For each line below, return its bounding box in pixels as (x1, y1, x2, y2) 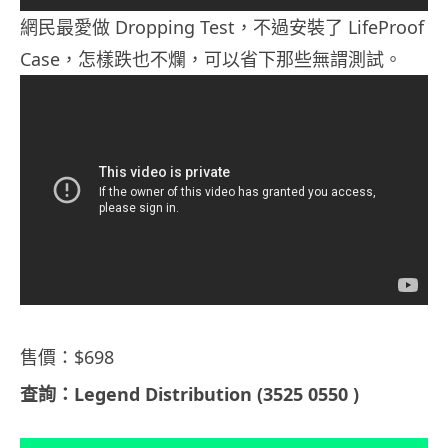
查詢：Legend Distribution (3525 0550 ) (20, 382, 359, 407)
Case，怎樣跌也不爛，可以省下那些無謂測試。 (20, 46, 402, 71)
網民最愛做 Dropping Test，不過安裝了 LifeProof (20, 14, 424, 39)
